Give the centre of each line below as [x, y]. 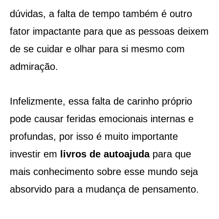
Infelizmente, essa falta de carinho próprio [101, 101]
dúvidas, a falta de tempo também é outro [101, 13]
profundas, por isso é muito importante [94, 136]
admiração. [34, 66]
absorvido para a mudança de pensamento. [104, 189]
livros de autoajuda [105, 154]
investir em [35, 154]
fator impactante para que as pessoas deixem [109, 31]
